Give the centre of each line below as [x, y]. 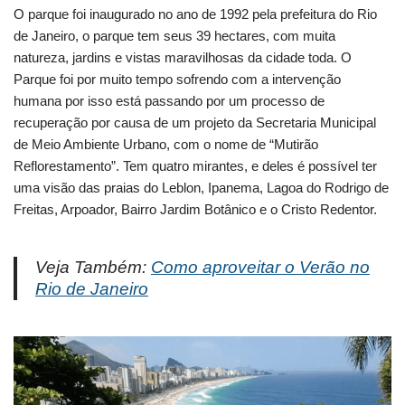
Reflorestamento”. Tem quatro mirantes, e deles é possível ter [195, 166]
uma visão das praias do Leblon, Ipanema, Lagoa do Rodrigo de [201, 188]
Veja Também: [93, 268]
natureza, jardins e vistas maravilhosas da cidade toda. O [183, 58]
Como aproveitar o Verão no [260, 268]
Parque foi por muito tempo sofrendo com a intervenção [177, 80]
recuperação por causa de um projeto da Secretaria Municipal [195, 123]
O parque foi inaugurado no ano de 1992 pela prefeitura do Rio [195, 14]
